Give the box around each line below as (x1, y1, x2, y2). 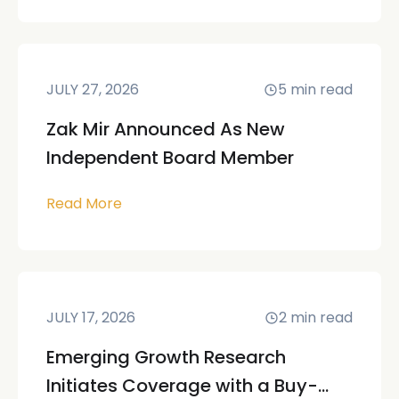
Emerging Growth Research (46, 344, 286, 370)
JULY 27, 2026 (46, 78, 139, 100)
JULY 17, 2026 (46, 306, 135, 328)
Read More (46, 192, 122, 214)
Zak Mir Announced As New (46, 116, 285, 142)
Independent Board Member (46, 144, 294, 170)
